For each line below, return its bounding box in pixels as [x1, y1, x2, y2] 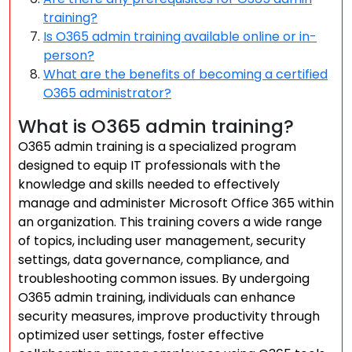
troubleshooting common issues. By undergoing [18, 269, 310, 288]
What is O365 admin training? [18, 113, 294, 139]
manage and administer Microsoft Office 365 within [18, 194, 334, 212]
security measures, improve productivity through [18, 307, 320, 325]
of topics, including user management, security [18, 232, 306, 250]
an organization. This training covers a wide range [18, 213, 322, 231]
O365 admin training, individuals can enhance [18, 288, 295, 306]
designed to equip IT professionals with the [18, 156, 280, 174]
